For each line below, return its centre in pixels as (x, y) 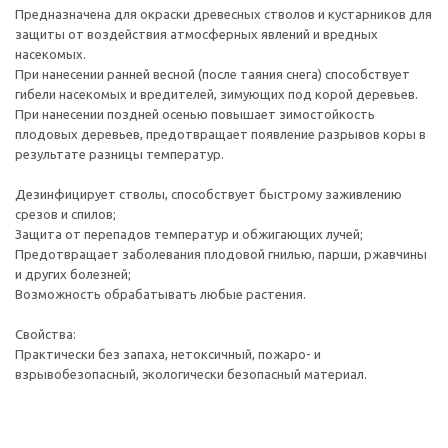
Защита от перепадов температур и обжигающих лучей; (189, 234)
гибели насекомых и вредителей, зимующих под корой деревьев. (216, 94)
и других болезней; (73, 274)
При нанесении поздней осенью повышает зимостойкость (195, 114)
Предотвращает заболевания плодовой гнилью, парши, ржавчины (221, 254)
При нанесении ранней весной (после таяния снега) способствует (212, 74)
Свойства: (45, 334)
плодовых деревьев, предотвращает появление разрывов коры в (220, 134)
